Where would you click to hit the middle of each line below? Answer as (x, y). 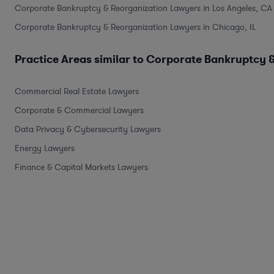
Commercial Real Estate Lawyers (77, 91)
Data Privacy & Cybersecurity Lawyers (88, 129)
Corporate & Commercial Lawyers (79, 110)
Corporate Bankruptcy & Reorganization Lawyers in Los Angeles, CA (143, 8)
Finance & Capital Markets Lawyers (81, 167)
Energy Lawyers (45, 148)
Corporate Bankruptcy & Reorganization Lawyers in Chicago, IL (135, 27)
